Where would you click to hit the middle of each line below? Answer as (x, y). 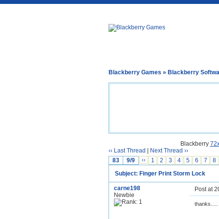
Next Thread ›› (169, 151)
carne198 (127, 188)
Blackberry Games (135, 72)
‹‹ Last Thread (127, 151)
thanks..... (206, 204)
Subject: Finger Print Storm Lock (160, 174)
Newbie (124, 195)
